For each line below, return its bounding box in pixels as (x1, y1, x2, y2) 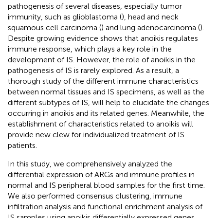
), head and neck (122, 12, 179, 21)
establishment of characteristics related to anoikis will (8, 119, 193, 128)
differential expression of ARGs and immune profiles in (8, 169, 195, 179)
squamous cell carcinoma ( (8, 22, 101, 32)
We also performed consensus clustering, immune (8, 191, 182, 200)
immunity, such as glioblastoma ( (8, 12, 122, 21)
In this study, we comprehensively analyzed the (8, 159, 172, 168)
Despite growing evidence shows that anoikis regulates (8, 33, 198, 43)
